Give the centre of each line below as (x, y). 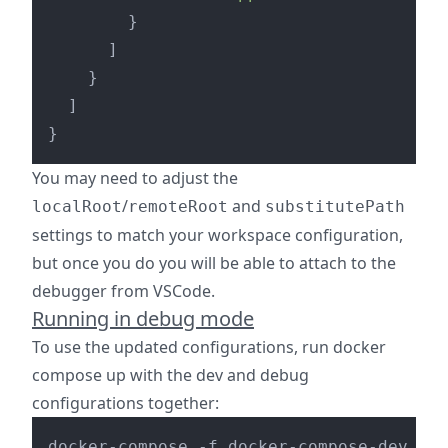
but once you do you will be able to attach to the (214, 263)
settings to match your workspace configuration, (217, 235)
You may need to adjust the (135, 178)
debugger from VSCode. (123, 291)
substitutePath (335, 206)
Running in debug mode (143, 318)
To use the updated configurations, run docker (209, 347)
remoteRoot (178, 206)
